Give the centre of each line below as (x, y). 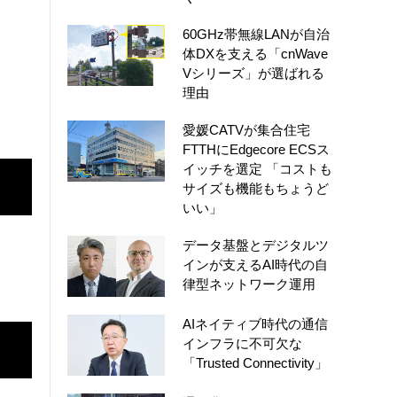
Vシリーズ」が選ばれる (253, 73)
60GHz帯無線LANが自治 (256, 34)
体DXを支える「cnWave (255, 54)
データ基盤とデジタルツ (256, 245)
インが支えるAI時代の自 (255, 265)
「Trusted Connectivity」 (255, 362)
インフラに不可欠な (242, 343)
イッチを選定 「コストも (257, 169)
